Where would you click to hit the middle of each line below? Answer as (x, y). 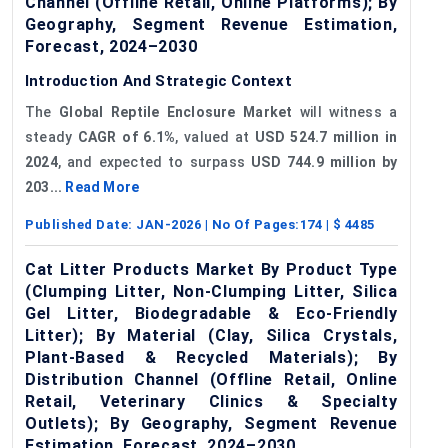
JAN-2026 (168, 224)
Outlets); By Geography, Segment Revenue (211, 423)
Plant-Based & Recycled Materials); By (211, 357)
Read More (102, 186)
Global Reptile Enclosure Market (176, 111)
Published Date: (80, 224)
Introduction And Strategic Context (158, 80)
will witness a (345, 111)
